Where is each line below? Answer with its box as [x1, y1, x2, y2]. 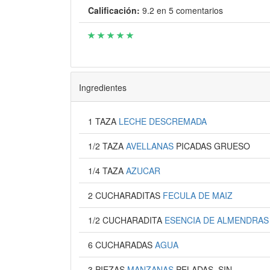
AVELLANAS [125, 140, 176, 152]
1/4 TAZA [102, 165, 126, 177]
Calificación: [87, 4, 140, 16]
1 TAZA [95, 115, 119, 127]
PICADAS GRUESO [175, 140, 250, 152]
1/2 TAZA [102, 140, 126, 152]
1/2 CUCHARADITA [102, 214, 165, 226]
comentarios [173, 4, 223, 16]
